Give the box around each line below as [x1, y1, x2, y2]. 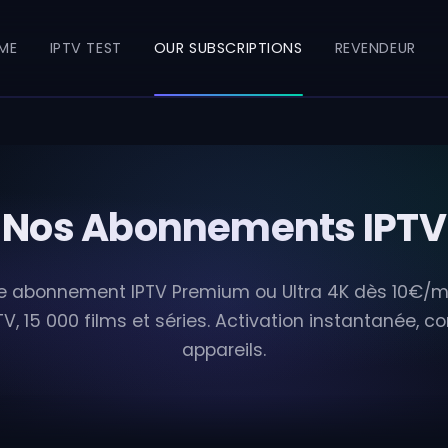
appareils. [182, 338, 266, 363]
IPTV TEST [49, 38, 122, 58]
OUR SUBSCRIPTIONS [153, 38, 303, 58]
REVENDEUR [334, 38, 416, 58]
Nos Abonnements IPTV [2, 201, 446, 255]
